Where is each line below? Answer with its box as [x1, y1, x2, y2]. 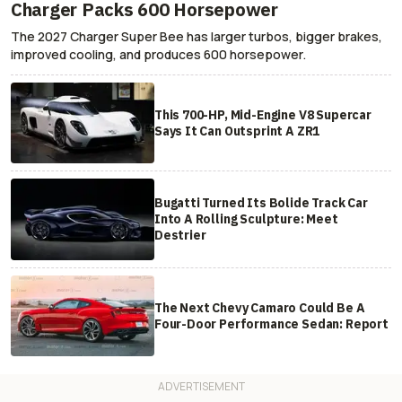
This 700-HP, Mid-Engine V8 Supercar [153, 107, 371, 124]
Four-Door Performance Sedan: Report [153, 315, 389, 332]
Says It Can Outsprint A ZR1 [153, 123, 320, 140]
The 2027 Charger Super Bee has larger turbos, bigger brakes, [11, 28, 382, 46]
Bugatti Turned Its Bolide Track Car [153, 195, 368, 212]
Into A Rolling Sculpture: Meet [153, 211, 338, 228]
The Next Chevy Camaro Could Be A [153, 299, 365, 316]
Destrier [153, 227, 206, 244]
